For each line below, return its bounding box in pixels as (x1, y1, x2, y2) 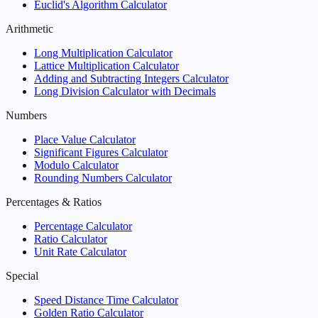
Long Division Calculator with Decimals (34, 84, 216, 97)
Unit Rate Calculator (34, 245, 126, 258)
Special (6, 269, 38, 282)
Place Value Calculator (34, 133, 136, 146)
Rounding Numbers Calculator (34, 171, 172, 184)
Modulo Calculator (34, 158, 119, 171)
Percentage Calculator (34, 219, 132, 232)
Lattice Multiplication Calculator (34, 59, 179, 72)
